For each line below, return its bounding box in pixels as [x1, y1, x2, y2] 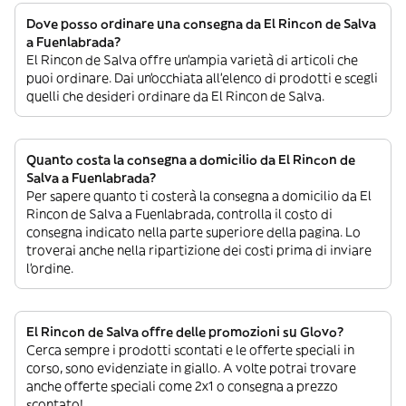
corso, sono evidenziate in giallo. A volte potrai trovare [26, 360, 356, 376]
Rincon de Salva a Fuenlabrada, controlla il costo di [26, 206, 333, 222]
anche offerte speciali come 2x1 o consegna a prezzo [26, 378, 338, 394]
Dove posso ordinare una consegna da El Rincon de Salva [26, 15, 376, 32]
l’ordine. [26, 260, 73, 276]
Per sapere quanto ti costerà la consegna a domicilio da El [26, 188, 372, 204]
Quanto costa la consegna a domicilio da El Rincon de [26, 151, 355, 168]
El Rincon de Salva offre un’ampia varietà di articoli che [26, 52, 358, 68]
